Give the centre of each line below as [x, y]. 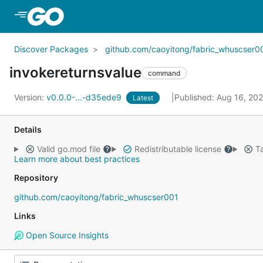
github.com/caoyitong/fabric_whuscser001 [96, 197]
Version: [30, 97]
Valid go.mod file [68, 149]
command [164, 73]
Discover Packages [51, 49]
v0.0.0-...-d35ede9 [85, 97]
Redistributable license [178, 149]
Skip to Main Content [113, 16]
